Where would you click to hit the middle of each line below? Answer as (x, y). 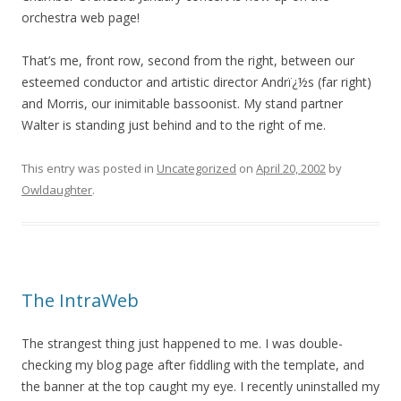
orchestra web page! (81, 17)
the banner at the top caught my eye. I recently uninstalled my (200, 386)
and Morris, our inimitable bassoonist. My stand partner (182, 103)
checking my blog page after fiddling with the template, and (193, 365)
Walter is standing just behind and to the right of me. (174, 125)
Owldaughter (57, 190)
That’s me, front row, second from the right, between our (188, 60)
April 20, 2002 (291, 168)
